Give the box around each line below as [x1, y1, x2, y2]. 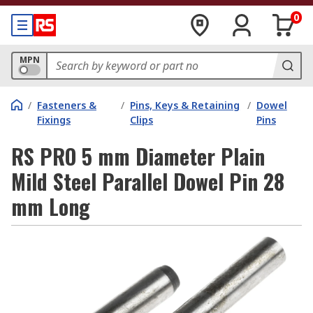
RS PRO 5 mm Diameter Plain [11, 140, 265, 172]
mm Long [11, 191, 90, 222]
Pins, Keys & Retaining [130, 99, 240, 112]
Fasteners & [37, 99, 96, 112]
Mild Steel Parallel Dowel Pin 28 [11, 166, 284, 197]
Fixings [37, 113, 71, 126]
